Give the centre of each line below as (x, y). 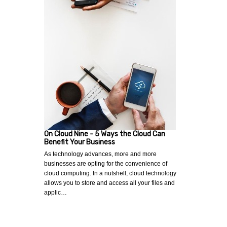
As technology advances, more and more (100, 154)
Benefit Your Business (80, 142)
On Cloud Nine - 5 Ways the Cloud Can (105, 134)
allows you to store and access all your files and (109, 183)
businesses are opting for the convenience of (106, 164)
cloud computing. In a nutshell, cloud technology (110, 174)
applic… (55, 193)
